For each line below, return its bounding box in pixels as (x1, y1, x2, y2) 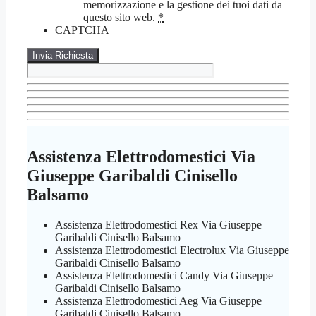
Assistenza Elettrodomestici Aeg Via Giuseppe (55, 295, 262, 308)
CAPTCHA (55, 24, 109, 37)
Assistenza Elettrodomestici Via (27, 147, 255, 166)
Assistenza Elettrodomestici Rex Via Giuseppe (55, 219, 262, 231)
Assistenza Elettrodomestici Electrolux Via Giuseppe (55, 244, 289, 257)
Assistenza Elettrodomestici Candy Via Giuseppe (55, 269, 273, 282)
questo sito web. (83, 11, 158, 24)
